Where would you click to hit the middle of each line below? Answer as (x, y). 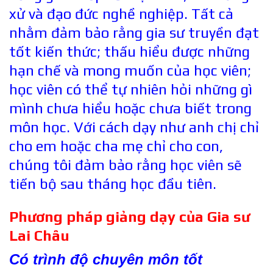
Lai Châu (39, 236)
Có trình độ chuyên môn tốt (106, 259)
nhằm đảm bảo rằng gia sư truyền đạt (134, 33)
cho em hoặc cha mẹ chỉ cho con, (116, 146)
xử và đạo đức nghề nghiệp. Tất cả (121, 14)
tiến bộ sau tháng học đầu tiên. (113, 184)
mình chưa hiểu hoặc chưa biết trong (130, 108)
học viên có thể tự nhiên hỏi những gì (131, 90)
